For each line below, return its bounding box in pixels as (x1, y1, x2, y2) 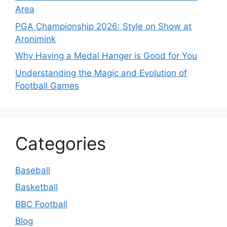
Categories (15, 132, 106, 154)
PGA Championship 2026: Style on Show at (15, 21, 192, 31)
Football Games (15, 80, 79, 91)
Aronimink (15, 33, 56, 44)
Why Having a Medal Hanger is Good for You (15, 51, 197, 61)
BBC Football (15, 199, 67, 209)
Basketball (15, 182, 58, 193)
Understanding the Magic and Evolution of (15, 67, 187, 78)
